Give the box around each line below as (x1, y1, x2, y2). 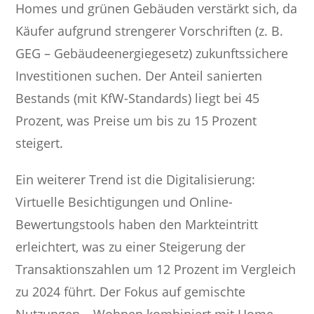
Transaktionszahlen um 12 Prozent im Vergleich (15, 261, 296, 278)
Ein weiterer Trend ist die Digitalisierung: (15, 171, 256, 189)
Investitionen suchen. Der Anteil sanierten (15, 67, 263, 85)
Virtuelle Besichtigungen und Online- (15, 193, 233, 211)
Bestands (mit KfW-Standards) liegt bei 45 (15, 90, 260, 107)
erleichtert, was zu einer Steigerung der (15, 238, 246, 256)
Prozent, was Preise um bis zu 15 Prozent (15, 112, 257, 130)
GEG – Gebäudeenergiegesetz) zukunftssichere (15, 45, 289, 62)
